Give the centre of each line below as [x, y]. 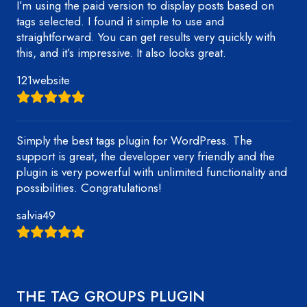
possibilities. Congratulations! [89, 188]
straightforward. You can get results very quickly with [146, 37]
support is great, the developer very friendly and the [146, 156]
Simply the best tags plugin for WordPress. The [134, 140]
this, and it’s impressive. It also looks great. [121, 53]
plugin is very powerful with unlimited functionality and [152, 172]
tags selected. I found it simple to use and [120, 21]
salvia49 [36, 215]
